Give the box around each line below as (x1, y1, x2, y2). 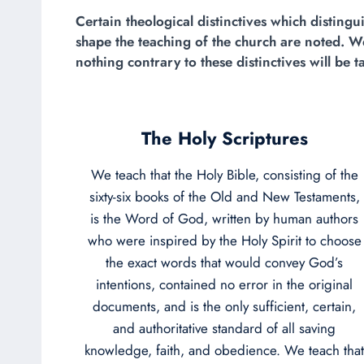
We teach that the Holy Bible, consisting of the (90, 164, 358, 184)
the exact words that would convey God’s (106, 252, 343, 272)
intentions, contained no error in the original (96, 274, 353, 294)
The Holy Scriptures (141, 124, 308, 151)
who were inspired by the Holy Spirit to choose (87, 230, 362, 250)
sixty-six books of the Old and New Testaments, (89, 186, 360, 206)
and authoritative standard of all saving (113, 318, 336, 338)
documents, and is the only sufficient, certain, (93, 296, 356, 316)
